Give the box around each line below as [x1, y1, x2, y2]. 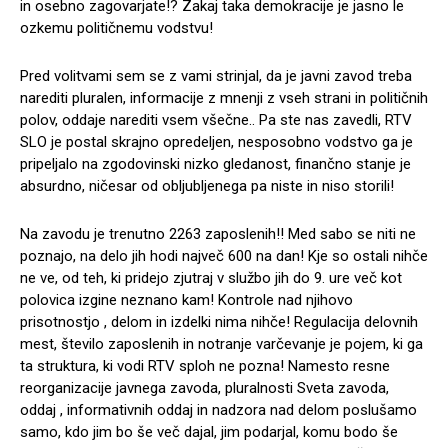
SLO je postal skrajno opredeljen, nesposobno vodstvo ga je [20, 132, 413, 151]
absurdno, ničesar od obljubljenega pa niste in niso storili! [20, 176, 394, 195]
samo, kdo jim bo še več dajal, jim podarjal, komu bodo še [20, 422, 398, 441]
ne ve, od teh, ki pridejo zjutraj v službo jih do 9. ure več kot [20, 268, 402, 287]
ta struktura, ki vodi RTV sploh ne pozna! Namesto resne [20, 356, 390, 375]
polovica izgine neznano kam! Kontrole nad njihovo [20, 290, 353, 309]
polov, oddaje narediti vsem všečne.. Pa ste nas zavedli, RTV [20, 110, 412, 129]
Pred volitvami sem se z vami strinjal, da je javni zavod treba [20, 66, 412, 85]
